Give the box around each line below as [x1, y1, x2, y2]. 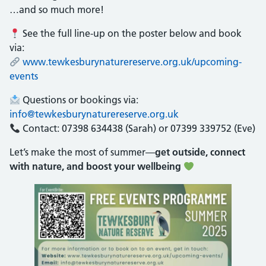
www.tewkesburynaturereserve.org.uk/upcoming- [23, 55, 242, 68]
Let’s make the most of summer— [9, 145, 155, 158]
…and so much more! [9, 3, 104, 15]
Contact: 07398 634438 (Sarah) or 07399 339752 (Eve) [20, 122, 256, 134]
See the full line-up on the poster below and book [20, 27, 242, 39]
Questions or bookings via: [20, 93, 139, 106]
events [9, 69, 38, 82]
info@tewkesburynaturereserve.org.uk [9, 107, 179, 120]
